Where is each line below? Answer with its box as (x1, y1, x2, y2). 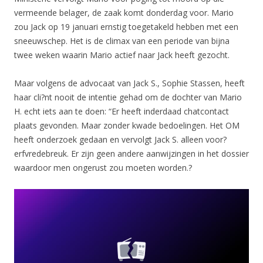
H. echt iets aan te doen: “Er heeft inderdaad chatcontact (14, 105, 229, 117)
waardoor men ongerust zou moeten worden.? (14, 161, 192, 173)
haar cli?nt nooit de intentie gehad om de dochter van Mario (14, 91, 242, 103)
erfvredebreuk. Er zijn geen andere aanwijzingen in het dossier (14, 147, 249, 159)
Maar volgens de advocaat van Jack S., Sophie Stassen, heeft (14, 77, 245, 89)
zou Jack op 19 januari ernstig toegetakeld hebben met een (14, 21, 238, 32)
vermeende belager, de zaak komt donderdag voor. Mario (14, 6, 234, 18)
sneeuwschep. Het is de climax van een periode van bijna (14, 35, 230, 46)
